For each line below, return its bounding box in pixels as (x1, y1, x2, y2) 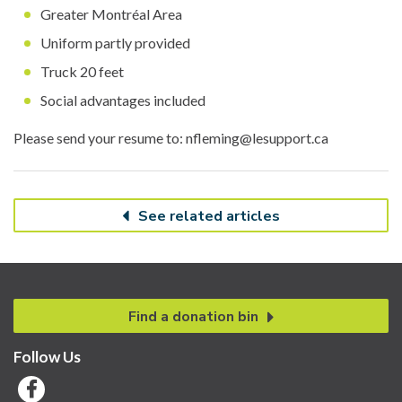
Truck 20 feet (40, 62, 124, 80)
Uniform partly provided (40, 33, 190, 51)
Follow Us (13, 346, 81, 366)
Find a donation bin (127, 306, 258, 327)
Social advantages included (40, 91, 205, 109)
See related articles (138, 205, 280, 226)
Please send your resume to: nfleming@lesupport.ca (13, 128, 328, 146)
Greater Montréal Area (40, 4, 182, 22)
